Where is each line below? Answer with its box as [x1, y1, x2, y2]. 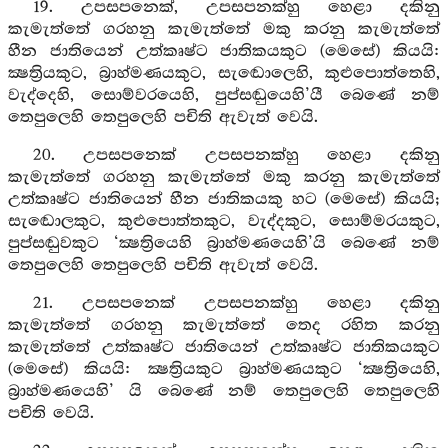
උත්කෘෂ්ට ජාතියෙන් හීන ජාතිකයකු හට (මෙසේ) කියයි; [8, 190, 440, 209]
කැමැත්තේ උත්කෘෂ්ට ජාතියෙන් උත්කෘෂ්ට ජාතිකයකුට [8, 338, 440, 357]
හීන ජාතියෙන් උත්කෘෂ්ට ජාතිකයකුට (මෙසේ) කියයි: [8, 42, 440, 61]
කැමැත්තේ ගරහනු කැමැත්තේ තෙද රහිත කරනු [8, 316, 440, 335]
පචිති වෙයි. [8, 404, 94, 423]
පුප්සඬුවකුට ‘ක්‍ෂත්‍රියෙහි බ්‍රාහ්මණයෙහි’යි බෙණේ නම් [8, 234, 440, 253]
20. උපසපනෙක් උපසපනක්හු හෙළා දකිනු [32, 146, 440, 165]
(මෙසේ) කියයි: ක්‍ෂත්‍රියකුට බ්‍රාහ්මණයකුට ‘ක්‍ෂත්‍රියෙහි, [8, 360, 440, 379]
